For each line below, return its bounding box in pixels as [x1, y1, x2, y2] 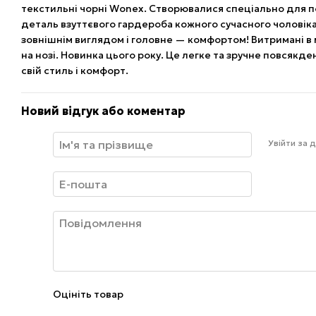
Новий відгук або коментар [21, 104, 186, 118]
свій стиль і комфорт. [21, 64, 128, 77]
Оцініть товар [53, 288, 123, 300]
